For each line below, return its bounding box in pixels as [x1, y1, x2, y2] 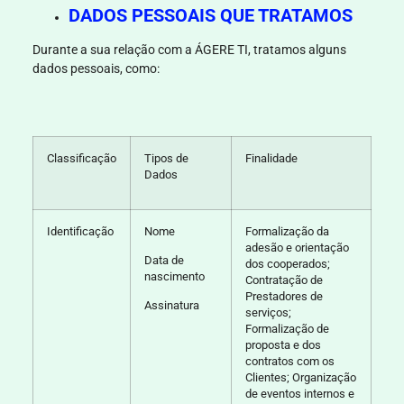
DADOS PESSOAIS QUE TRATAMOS [68, 5, 357, 27]
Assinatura [143, 298, 199, 313]
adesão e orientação [244, 240, 349, 254]
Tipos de [143, 151, 188, 165]
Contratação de [244, 272, 323, 287]
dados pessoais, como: [32, 61, 160, 77]
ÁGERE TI [194, 42, 248, 58]
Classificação [46, 151, 116, 165]
